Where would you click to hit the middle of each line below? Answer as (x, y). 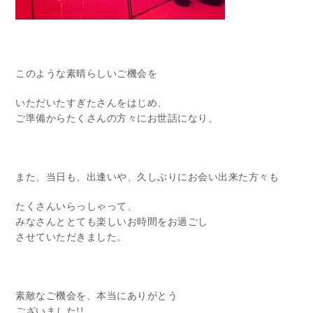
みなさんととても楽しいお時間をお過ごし (112, 221)
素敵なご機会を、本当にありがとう (97, 296)
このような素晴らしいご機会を (87, 73)
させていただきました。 (71, 237)
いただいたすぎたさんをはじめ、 (92, 103)
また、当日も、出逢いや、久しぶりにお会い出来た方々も (147, 177)
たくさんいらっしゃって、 (77, 206)
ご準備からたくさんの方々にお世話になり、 (117, 118)
